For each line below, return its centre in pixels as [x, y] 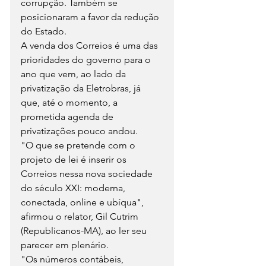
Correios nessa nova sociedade [88, 173]
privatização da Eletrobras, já [82, 88]
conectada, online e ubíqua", [83, 202]
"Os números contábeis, [73, 259]
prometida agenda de [68, 116]
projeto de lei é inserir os [75, 159]
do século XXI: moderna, [74, 188]
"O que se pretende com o [79, 145]
